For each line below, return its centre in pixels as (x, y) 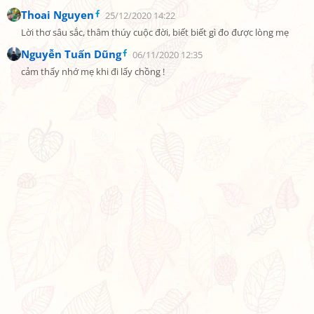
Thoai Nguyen (57, 15)
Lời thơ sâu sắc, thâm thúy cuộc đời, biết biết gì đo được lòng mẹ (155, 33)
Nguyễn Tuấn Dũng (71, 54)
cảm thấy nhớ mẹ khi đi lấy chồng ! (93, 72)
